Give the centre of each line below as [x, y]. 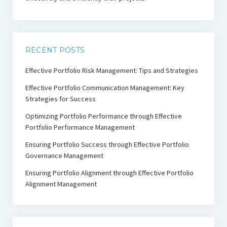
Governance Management [64, 156]
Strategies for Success [60, 99]
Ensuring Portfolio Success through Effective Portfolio [107, 145]
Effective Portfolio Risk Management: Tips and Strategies [111, 71]
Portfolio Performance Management [80, 127]
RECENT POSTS [55, 50]
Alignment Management [61, 184]
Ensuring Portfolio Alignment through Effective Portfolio [109, 173]
